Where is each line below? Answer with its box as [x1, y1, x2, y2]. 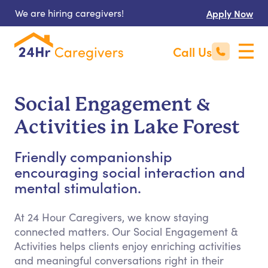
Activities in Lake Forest [14, 116, 240, 138]
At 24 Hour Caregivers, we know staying [14, 210, 209, 224]
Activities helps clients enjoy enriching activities [14, 239, 241, 253]
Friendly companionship [14, 146, 172, 166]
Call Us [173, 42, 212, 60]
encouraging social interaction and [14, 162, 245, 181]
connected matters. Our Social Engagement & [14, 224, 238, 239]
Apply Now [206, 7, 253, 20]
